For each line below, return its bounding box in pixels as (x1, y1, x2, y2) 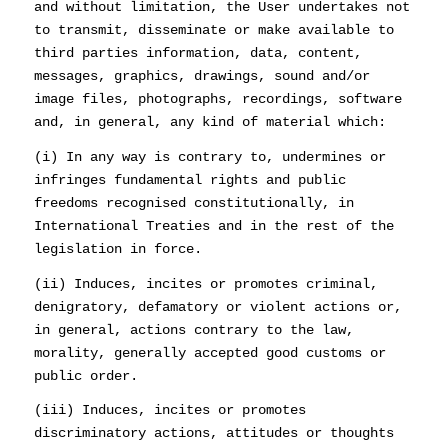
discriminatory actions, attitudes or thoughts (33, 425, 394, 442)
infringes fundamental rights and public (33, 171, 346, 188)
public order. (33, 367, 138, 384)
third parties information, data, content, (33, 44, 362, 61)
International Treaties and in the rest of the (33, 217, 394, 234)
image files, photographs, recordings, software (33, 90, 402, 107)
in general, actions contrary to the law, (33, 321, 354, 338)
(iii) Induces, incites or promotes (33, 402, 306, 419)
